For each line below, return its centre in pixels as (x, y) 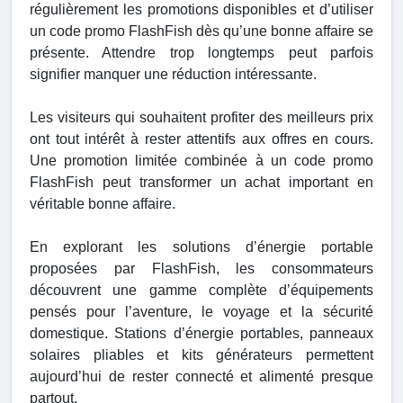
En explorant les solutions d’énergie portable (201, 247)
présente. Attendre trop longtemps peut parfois (201, 53)
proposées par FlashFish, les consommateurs (201, 269)
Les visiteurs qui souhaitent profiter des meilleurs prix (201, 118)
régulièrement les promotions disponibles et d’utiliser (201, 10)
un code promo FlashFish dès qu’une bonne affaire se (201, 31)
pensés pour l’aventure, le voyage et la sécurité (201, 312)
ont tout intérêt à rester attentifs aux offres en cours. (201, 139)
